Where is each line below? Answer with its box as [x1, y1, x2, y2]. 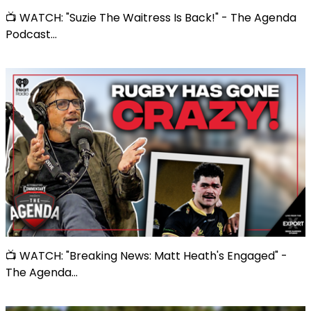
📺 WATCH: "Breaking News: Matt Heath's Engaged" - [6, 247, 287, 264]
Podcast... [6, 26, 57, 42]
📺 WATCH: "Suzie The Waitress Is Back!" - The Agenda [6, 9, 296, 26]
